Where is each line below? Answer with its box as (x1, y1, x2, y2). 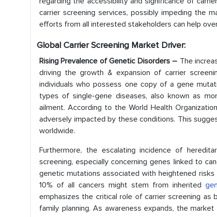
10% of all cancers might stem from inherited (39, 180, 205, 190)
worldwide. (39, 126, 75, 136)
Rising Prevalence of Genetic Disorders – (39, 56, 180, 66)
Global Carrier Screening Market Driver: (37, 40, 186, 51)
